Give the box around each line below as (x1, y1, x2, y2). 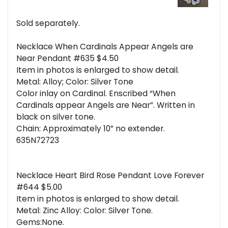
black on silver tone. (16, 111, 95, 123)
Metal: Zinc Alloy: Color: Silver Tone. (16, 205, 153, 216)
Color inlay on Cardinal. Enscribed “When (16, 88, 176, 99)
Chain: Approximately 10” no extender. (16, 123, 165, 134)
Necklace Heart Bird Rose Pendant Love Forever (16, 170, 204, 181)
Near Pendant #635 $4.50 (16, 53, 119, 64)
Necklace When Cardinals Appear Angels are (16, 41, 193, 52)
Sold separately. (16, 18, 80, 29)
